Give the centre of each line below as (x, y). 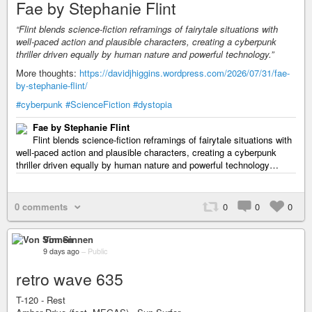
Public (97, 251)
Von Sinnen (68, 239)
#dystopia (153, 104)
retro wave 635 (70, 279)
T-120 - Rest (41, 300)
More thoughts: (48, 73)
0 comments (41, 206)
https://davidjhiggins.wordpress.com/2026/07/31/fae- (185, 73)
